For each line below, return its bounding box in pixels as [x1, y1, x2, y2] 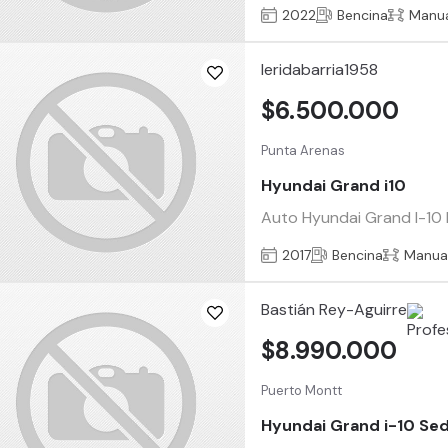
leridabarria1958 [261, 58, 379, 80]
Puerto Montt [261, 381, 343, 399]
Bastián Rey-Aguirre [261, 298, 408, 320]
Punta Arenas [261, 141, 346, 159]
